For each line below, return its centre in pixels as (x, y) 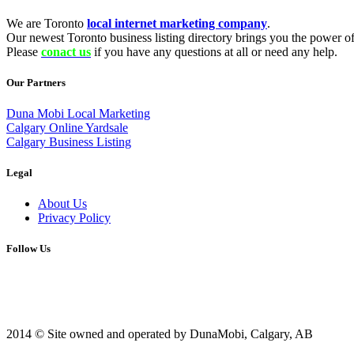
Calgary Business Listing (69, 141)
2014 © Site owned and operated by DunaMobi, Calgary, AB (160, 333)
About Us (62, 204)
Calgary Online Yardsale (67, 127)
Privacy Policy (74, 218)
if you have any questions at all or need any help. (214, 51)
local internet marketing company (177, 23)
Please (24, 51)
